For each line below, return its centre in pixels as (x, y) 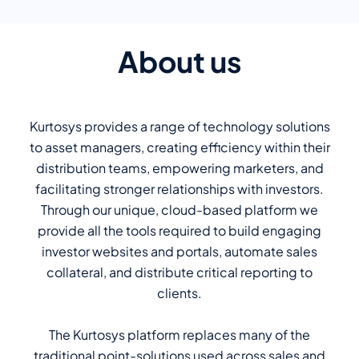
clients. (179, 292)
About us (179, 61)
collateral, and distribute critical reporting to (179, 272)
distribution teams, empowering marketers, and (179, 167)
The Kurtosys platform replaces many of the (179, 334)
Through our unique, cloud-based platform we (179, 209)
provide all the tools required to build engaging (179, 230)
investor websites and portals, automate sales (179, 251)
